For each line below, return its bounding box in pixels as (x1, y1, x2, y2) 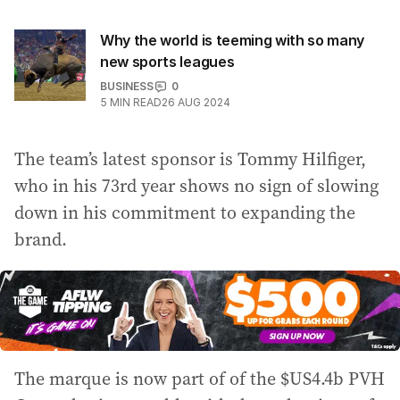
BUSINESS (100, 79, 154, 93)
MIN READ (110, 96, 162, 109)
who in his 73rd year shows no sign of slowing (14, 173, 379, 198)
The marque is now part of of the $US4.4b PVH (14, 366, 385, 392)
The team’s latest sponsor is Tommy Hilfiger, (14, 146, 366, 171)
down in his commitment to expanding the (14, 200, 355, 225)
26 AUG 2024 (162, 96, 230, 109)
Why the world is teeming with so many (100, 31, 365, 49)
